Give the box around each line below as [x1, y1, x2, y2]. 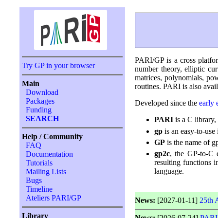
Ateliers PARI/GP [26, 194, 82, 202]
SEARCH [26, 114, 59, 123]
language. [154, 167, 184, 176]
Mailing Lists [26, 167, 67, 176]
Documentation [26, 150, 73, 158]
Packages [26, 97, 55, 105]
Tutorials [26, 159, 53, 167]
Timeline [26, 185, 53, 193]
